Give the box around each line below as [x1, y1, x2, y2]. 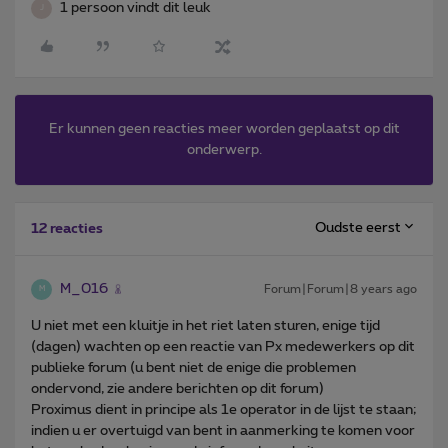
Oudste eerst [315, 221, 401, 236]
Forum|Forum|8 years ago [264, 282, 417, 295]
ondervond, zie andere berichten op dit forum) [31, 381, 324, 396]
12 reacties [31, 221, 103, 236]
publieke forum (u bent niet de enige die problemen [31, 360, 356, 375]
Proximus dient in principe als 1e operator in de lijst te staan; [31, 402, 416, 417]
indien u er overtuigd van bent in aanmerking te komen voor [31, 423, 415, 438]
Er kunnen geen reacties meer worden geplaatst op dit [48, 121, 400, 136]
